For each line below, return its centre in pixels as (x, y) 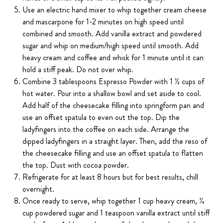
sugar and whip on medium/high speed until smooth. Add (111, 46)
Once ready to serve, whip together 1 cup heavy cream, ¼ (114, 201)
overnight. (39, 189)
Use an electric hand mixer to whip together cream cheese (115, 10)
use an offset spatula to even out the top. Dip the (101, 117)
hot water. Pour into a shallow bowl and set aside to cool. (112, 94)
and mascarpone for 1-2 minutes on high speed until (103, 22)
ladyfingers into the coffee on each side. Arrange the (106, 129)
